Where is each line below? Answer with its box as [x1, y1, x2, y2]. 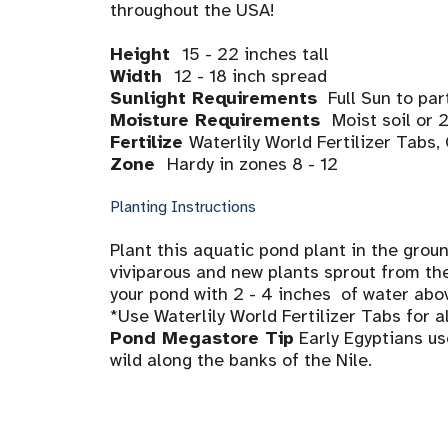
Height [109, 42, 182, 65]
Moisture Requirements [109, 108, 332, 131]
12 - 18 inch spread [173, 64, 327, 87]
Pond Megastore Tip [109, 326, 294, 349]
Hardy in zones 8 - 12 [166, 152, 343, 175]
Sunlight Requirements [109, 86, 323, 109]
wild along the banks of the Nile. [109, 348, 372, 371]
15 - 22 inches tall [181, 42, 329, 65]
